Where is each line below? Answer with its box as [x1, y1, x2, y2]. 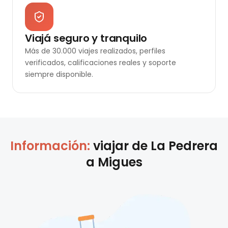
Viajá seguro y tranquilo [25, 31, 148, 46]
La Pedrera [151, 137, 218, 155]
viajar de [93, 137, 151, 155]
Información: [10, 137, 93, 155]
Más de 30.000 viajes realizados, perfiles [25, 46, 165, 56]
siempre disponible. [25, 69, 93, 80]
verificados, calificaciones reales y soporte [25, 58, 176, 68]
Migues [97, 154, 142, 171]
